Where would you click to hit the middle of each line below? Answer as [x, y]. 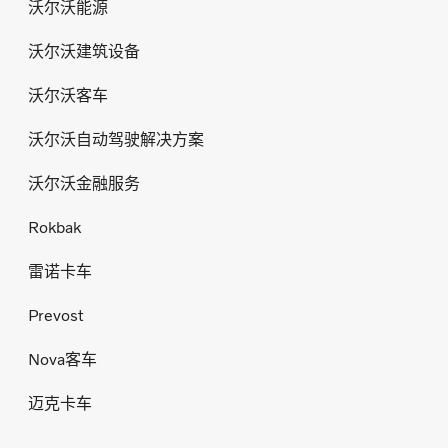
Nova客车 [62, 359]
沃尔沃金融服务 [84, 183]
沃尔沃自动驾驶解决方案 [116, 139]
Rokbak [54, 227]
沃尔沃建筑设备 [84, 51]
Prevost [56, 315]
